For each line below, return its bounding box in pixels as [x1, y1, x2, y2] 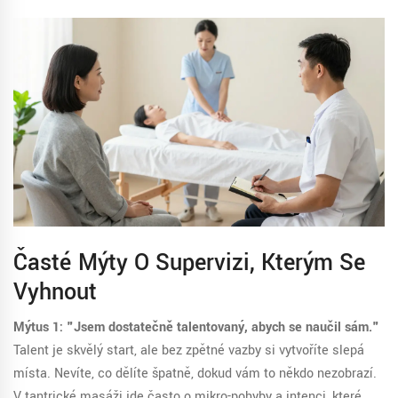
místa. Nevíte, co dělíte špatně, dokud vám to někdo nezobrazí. [13, 364, 377, 384]
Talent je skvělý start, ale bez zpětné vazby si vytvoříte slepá [13, 341, 364, 361]
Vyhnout [13, 276, 97, 309]
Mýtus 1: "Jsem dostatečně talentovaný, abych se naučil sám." [13, 318, 379, 338]
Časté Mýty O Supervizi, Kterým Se [13, 247, 365, 280]
